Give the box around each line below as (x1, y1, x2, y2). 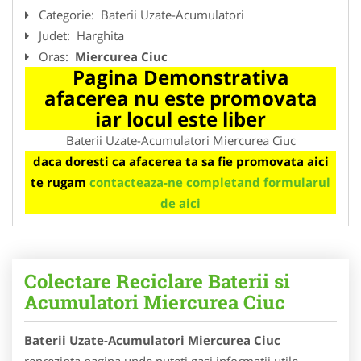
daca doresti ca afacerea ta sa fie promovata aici (32, 152, 329, 169)
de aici (160, 194, 201, 211)
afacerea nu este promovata (44, 84, 317, 111)
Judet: (39, 27, 73, 44)
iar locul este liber (95, 105, 266, 132)
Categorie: (39, 6, 98, 23)
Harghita (77, 27, 124, 44)
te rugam (31, 173, 89, 190)
